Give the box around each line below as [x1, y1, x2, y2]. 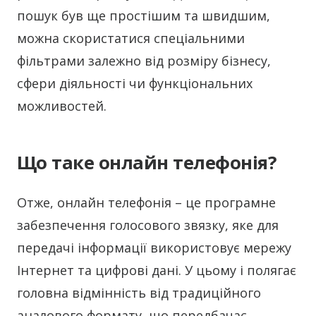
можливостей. [17, 97, 107, 115]
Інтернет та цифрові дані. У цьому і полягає [17, 262, 296, 279]
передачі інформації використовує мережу [17, 239, 291, 257]
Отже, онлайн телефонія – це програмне [17, 194, 276, 212]
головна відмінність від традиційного [17, 284, 261, 302]
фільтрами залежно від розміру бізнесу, [17, 52, 271, 70]
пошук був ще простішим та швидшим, [17, 7, 270, 25]
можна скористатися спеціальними [17, 30, 245, 47]
